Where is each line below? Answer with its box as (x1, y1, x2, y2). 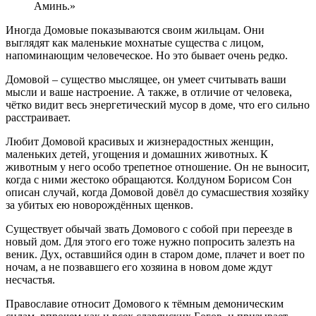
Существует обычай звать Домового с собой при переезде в (6, 223, 293, 236)
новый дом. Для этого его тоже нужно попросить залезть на (6, 236, 295, 248)
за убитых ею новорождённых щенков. (6, 199, 193, 212)
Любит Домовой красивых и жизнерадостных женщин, (6, 135, 274, 148)
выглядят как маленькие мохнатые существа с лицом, (6, 37, 264, 49)
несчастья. (6, 274, 55, 286)
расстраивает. (6, 111, 71, 124)
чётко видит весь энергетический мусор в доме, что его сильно (6, 99, 310, 111)
